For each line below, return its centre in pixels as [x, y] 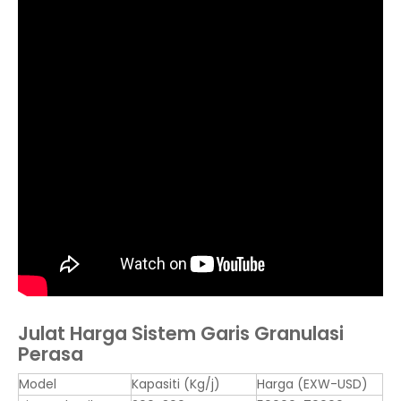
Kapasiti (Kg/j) [176, 384]
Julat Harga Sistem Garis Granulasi [181, 333]
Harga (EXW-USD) [312, 384]
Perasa [51, 354]
